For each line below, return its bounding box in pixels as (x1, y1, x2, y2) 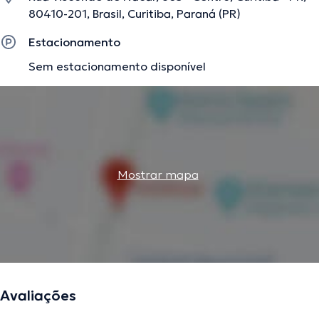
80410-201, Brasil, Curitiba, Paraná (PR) (28, 6, 241, 21)
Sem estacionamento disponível (28, 59, 206, 74)
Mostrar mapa (117, 167, 199, 182)
